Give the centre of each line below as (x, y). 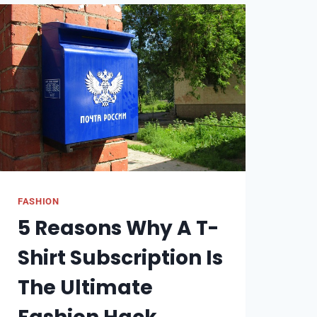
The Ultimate (85, 287)
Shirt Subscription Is (120, 258)
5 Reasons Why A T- (118, 228)
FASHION (39, 201)
